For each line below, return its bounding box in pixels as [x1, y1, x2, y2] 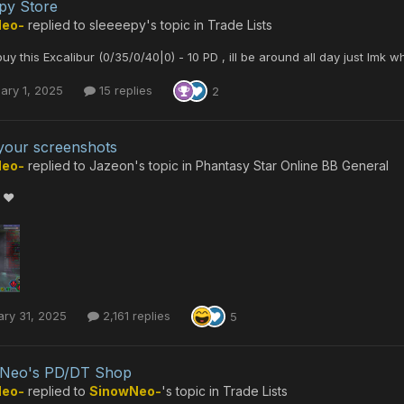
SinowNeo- [89, 382, 161, 399]
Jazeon [89, 157, 134, 173]
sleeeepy [89, 17, 146, 33]
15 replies [96, 83, 152, 97]
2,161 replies [99, 308, 170, 324]
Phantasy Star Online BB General [196, 157, 389, 173]
